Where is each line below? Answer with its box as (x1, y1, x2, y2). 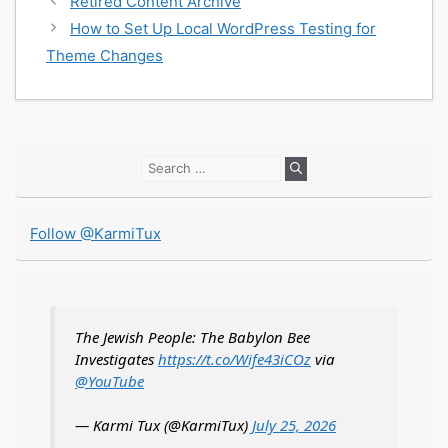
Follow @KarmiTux (30, 223, 161, 243)
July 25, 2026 (252, 415, 336, 435)
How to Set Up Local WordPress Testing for (70, 18, 376, 38)
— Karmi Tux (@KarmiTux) (75, 415, 252, 435)
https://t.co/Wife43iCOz (158, 348, 311, 369)
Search (140, 154, 190, 174)
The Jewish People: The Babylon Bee (75, 326, 310, 347)
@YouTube (75, 370, 144, 391)
